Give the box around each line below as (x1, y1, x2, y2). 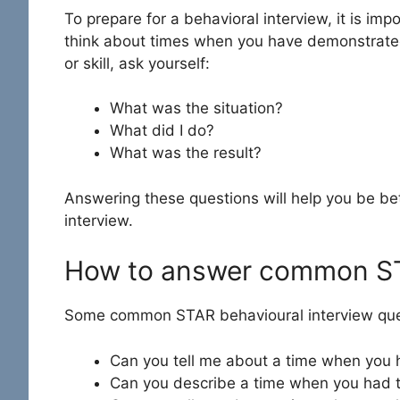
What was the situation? (110, 99, 287, 118)
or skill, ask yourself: (64, 54, 214, 72)
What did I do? (110, 121, 219, 140)
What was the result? (110, 144, 266, 162)
